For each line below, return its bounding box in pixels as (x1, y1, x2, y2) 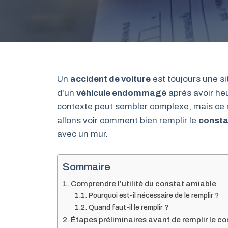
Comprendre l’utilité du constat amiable (71, 179, 217, 188)
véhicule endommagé (76, 88, 166, 98)
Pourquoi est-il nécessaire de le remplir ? (88, 191, 219, 199)
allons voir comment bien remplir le (57, 116, 198, 125)
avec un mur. (57, 129, 108, 139)
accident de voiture (70, 74, 151, 84)
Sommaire (63, 161, 110, 173)
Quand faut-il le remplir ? (88, 203, 168, 211)
